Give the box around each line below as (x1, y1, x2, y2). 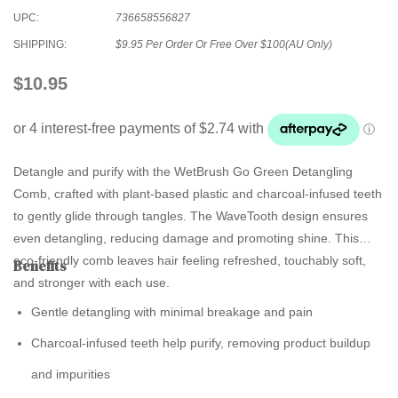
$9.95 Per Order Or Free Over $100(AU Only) (115, 37, 332, 51)
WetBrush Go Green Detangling (174, 163, 353, 179)
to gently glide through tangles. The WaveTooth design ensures (13, 208, 368, 223)
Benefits (13, 255, 67, 275)
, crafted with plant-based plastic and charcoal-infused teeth (47, 186, 382, 201)
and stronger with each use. (13, 275, 170, 290)
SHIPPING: (13, 37, 67, 51)
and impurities (31, 366, 110, 381)
